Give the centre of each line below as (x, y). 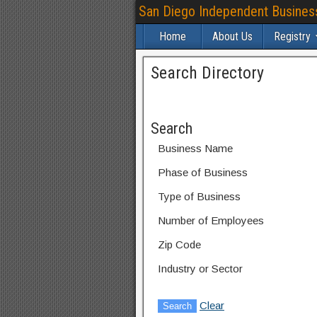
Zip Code (179, 244)
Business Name (195, 148)
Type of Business (199, 196)
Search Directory (207, 73)
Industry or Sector (200, 269)
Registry (292, 36)
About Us (232, 36)
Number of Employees (211, 220)
